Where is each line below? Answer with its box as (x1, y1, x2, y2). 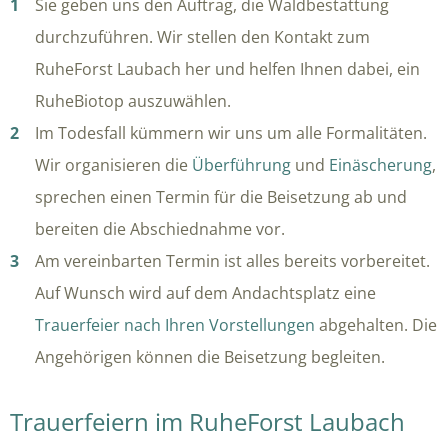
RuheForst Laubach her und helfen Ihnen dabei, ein (35, 58, 420, 81)
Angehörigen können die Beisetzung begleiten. (35, 346, 385, 369)
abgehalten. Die (315, 314, 437, 337)
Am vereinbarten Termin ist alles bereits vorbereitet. (35, 250, 430, 273)
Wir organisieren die (35, 154, 192, 177)
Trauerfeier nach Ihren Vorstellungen (35, 314, 315, 337)
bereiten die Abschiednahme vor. (35, 218, 285, 241)
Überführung (192, 154, 291, 177)
